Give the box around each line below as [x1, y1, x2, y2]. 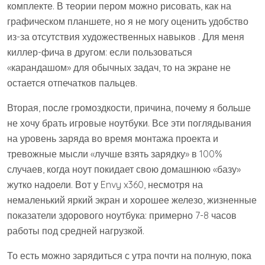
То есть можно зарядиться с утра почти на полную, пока [7, 250, 251, 261]
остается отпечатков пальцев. [7, 77, 137, 89]
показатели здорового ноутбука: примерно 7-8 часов [7, 209, 237, 221]
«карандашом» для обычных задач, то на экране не [7, 62, 231, 73]
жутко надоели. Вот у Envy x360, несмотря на [7, 179, 203, 190]
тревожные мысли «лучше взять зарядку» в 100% [7, 148, 222, 160]
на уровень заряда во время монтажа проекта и [7, 132, 218, 144]
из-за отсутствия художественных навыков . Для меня [7, 31, 244, 43]
